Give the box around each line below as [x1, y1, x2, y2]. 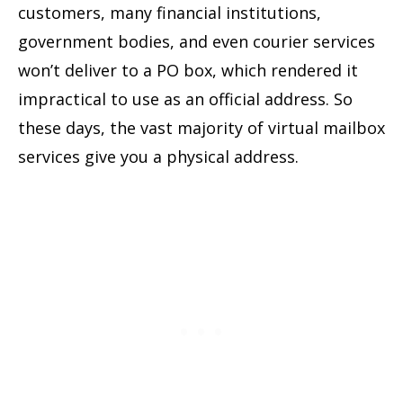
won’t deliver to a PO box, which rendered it [18, 58, 358, 81]
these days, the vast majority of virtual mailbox [18, 116, 385, 139]
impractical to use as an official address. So [18, 87, 353, 110]
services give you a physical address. [18, 145, 299, 167]
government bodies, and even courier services [18, 30, 375, 52]
